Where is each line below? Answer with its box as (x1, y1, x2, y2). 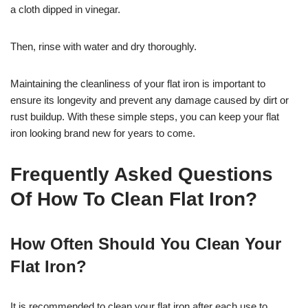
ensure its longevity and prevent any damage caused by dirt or (10, 93, 289, 106)
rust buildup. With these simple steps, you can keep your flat (10, 110, 279, 122)
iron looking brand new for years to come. (10, 126, 195, 139)
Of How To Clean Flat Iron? (10, 188, 257, 210)
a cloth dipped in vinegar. (10, 3, 120, 15)
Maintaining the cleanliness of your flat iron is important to (10, 77, 265, 89)
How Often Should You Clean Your (10, 234, 281, 253)
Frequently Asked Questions (10, 163, 273, 185)
